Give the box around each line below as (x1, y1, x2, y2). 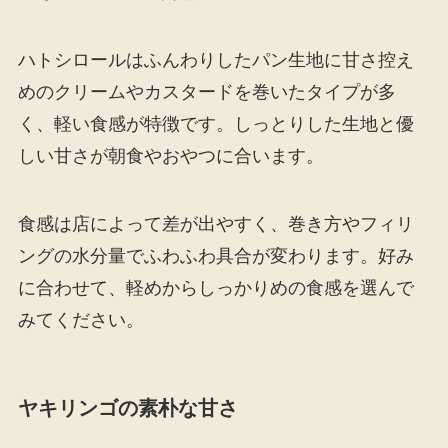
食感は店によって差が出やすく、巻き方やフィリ (17, 213, 414, 234)
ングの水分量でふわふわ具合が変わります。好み (17, 245, 414, 266)
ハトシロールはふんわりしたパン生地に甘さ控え (17, 50, 414, 71)
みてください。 (17, 309, 144, 330)
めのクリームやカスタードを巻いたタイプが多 (17, 82, 396, 103)
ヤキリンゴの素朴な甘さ (17, 397, 238, 420)
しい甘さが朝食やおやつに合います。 (17, 146, 324, 167)
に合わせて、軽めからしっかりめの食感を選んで (17, 277, 414, 298)
